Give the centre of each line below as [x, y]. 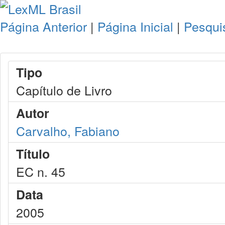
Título [33, 154]
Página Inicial [135, 26]
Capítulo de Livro [64, 90]
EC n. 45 [41, 171]
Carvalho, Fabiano [68, 131]
